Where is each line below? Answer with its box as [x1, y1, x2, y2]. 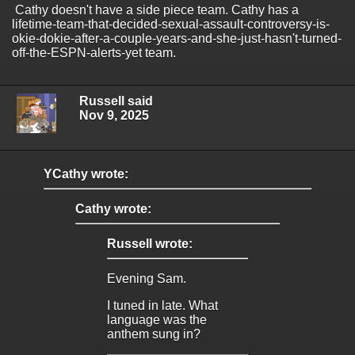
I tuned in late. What [107, 299, 218, 313]
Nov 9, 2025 [79, 109, 149, 123]
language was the [107, 313, 207, 327]
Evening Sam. [107, 272, 189, 286]
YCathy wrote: [44, 167, 128, 181]
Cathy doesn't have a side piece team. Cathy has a [12, 2, 299, 17]
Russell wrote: [107, 237, 193, 251]
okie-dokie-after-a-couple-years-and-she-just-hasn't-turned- [12, 31, 342, 45]
